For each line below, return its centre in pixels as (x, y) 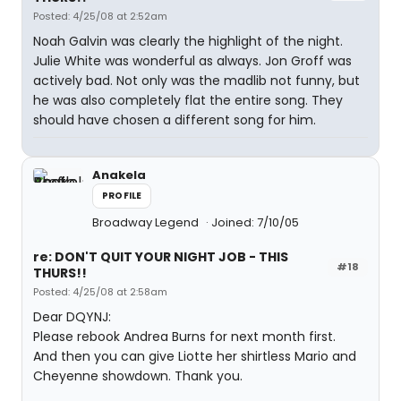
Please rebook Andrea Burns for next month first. (184, 337)
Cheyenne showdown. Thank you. (138, 376)
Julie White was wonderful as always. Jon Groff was (192, 61)
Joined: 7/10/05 (255, 222)
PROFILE (122, 196)
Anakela (119, 175)
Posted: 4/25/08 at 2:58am (100, 292)
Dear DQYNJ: (72, 317)
